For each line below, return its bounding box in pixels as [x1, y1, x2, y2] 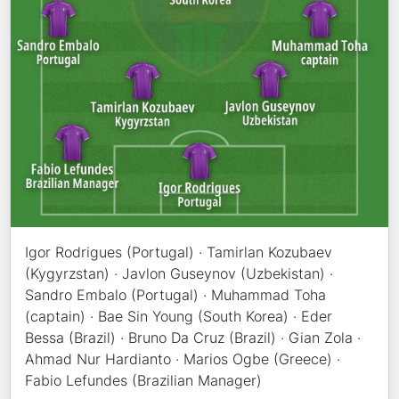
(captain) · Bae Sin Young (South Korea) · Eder [25, 306, 333, 325]
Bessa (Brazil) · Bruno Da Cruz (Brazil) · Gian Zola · [25, 328, 362, 346]
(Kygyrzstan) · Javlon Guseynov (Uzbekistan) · [25, 264, 334, 282]
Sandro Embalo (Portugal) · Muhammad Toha [25, 285, 327, 304]
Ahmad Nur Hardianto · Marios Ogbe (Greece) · [25, 349, 341, 368]
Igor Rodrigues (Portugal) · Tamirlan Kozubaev [25, 242, 333, 261]
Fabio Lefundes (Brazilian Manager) [25, 370, 263, 389]
